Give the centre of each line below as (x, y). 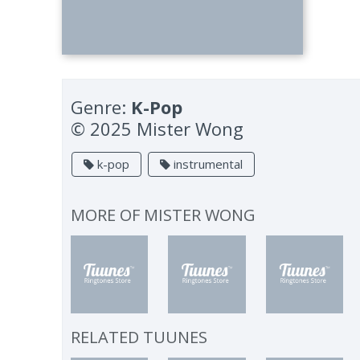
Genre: (101, 107)
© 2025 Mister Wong (157, 129)
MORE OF (108, 215)
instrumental (207, 164)
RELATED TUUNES (139, 337)
